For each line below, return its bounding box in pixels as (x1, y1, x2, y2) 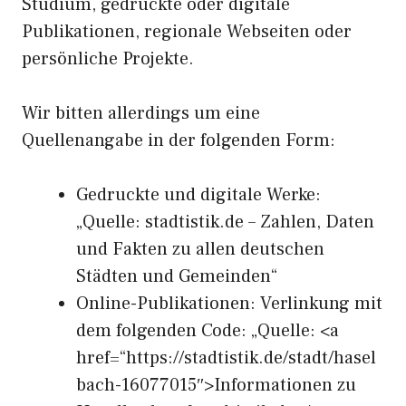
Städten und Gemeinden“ (76, 265, 277, 288)
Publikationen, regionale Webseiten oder (22, 20, 352, 43)
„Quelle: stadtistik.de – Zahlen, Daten (76, 210, 374, 234)
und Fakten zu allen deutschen (76, 237, 324, 261)
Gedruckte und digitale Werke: (76, 183, 321, 207)
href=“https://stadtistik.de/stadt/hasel (76, 346, 376, 370)
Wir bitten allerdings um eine (22, 101, 260, 125)
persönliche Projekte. (22, 47, 194, 71)
